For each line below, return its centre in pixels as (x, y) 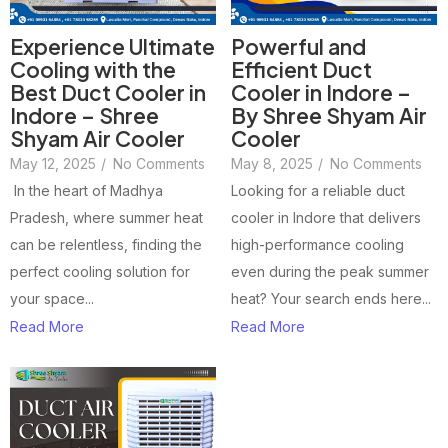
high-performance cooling (317, 244)
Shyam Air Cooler (97, 138)
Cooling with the (93, 69)
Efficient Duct (301, 69)
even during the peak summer (330, 271)
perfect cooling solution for (100, 271)
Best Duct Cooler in (108, 92)
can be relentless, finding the (106, 244)
